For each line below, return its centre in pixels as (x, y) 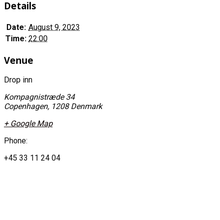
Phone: (16, 141)
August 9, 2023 (54, 27)
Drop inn (18, 80)
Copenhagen (26, 107)
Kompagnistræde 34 (39, 97)
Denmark (86, 107)
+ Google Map (28, 124)
